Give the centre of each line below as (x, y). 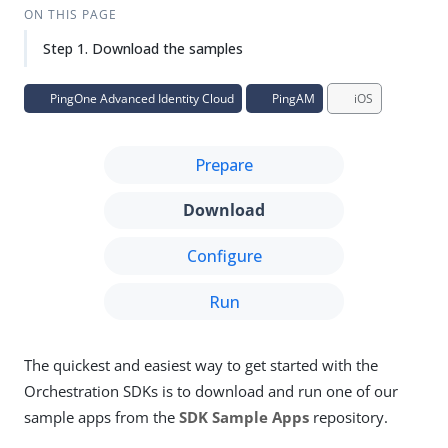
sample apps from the (101, 417)
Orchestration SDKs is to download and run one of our (211, 391)
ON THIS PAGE (70, 14)
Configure (224, 255)
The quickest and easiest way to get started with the (201, 365)
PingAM (292, 98)
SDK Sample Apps (244, 417)
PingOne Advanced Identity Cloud (140, 98)
